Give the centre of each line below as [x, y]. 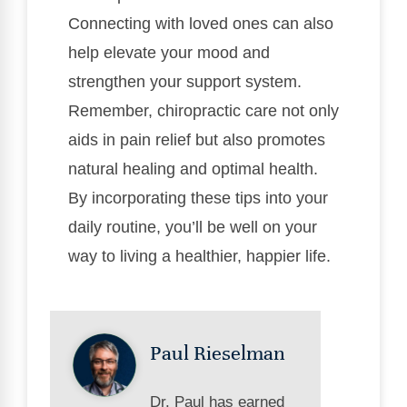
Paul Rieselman [218, 353]
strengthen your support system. [185, 81]
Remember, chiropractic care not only [203, 110]
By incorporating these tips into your [198, 198]
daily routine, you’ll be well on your [193, 227]
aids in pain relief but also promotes [197, 139]
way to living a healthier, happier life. [199, 256]
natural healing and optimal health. [193, 169]
